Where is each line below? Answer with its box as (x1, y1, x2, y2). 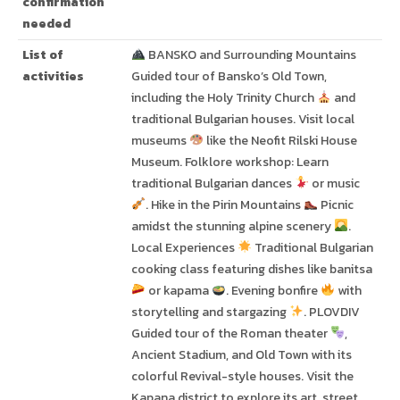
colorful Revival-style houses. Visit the (131, 367, 354, 386)
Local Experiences (131, 238, 237, 257)
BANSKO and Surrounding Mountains (145, 46, 356, 64)
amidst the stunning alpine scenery (131, 217, 334, 236)
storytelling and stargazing (131, 303, 289, 321)
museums (131, 131, 189, 150)
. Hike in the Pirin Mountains (145, 196, 304, 214)
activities (22, 67, 84, 86)
